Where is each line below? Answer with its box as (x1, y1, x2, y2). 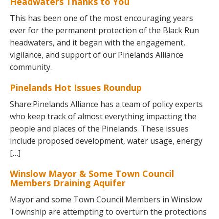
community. (10, 62, 52, 72)
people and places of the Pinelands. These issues (10, 123, 189, 134)
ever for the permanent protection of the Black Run (10, 25, 199, 36)
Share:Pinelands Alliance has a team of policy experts (10, 99, 203, 109)
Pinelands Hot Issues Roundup (10, 82, 142, 93)
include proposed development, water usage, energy (10, 135, 202, 146)
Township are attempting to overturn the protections (10, 206, 207, 217)
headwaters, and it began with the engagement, (10, 37, 185, 48)
